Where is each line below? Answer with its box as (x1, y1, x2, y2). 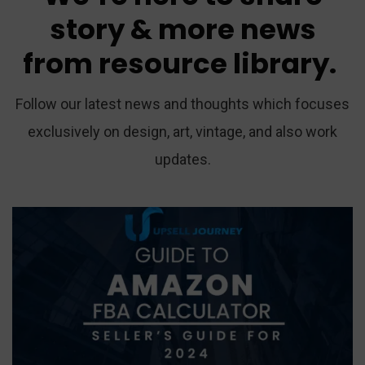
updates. (154, 151, 211, 169)
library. (233, 44, 336, 84)
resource (99, 44, 227, 84)
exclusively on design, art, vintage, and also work (28, 123, 337, 141)
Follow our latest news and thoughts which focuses (15, 95, 350, 113)
